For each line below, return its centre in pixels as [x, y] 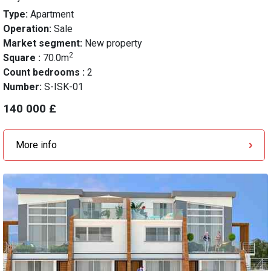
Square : [23, 58]
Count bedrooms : [45, 73]
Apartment [51, 15]
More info [36, 145]
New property [112, 44]
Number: [24, 87]
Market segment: [43, 44]
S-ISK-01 [64, 87]
